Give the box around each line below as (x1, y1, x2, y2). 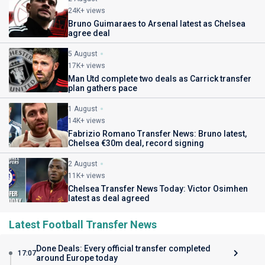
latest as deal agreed (68, 193, 150, 203)
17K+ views (68, 62, 105, 70)
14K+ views (68, 117, 105, 125)
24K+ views (68, 7, 105, 15)
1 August (68, 105, 98, 114)
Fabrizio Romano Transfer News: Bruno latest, (68, 129, 247, 139)
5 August (68, 50, 98, 59)
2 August (68, 160, 98, 169)
